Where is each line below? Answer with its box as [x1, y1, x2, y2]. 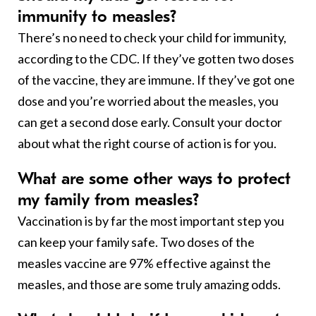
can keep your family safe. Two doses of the [18, 233, 255, 250]
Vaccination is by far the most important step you [18, 212, 284, 229]
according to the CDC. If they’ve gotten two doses [18, 50, 294, 66]
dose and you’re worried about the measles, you [18, 92, 279, 109]
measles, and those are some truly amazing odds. [18, 276, 281, 292]
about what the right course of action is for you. [18, 135, 276, 151]
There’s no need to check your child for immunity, [18, 29, 286, 45]
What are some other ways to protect [18, 168, 291, 188]
